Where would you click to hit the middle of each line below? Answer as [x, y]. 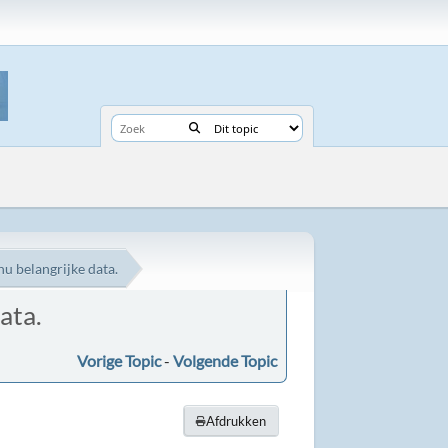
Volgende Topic [224, 360]
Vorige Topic [118, 360]
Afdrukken [235, 420]
